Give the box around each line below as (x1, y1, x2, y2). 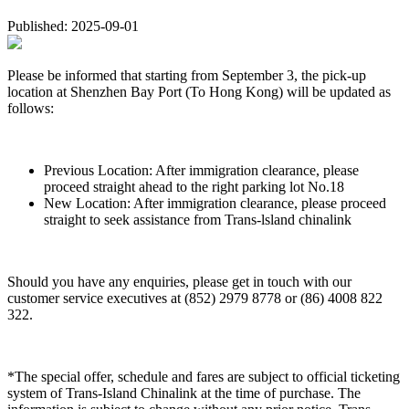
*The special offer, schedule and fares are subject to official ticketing (7, 368, 400, 384)
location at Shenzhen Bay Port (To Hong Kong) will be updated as (7, 83, 391, 100)
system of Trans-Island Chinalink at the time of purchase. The (7, 384, 361, 401)
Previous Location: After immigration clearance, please (44, 162, 359, 178)
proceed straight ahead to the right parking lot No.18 (44, 178, 348, 194)
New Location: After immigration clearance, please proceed (44, 194, 386, 211)
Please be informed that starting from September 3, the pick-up (7, 67, 366, 83)
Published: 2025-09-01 (7, 17, 139, 34)
